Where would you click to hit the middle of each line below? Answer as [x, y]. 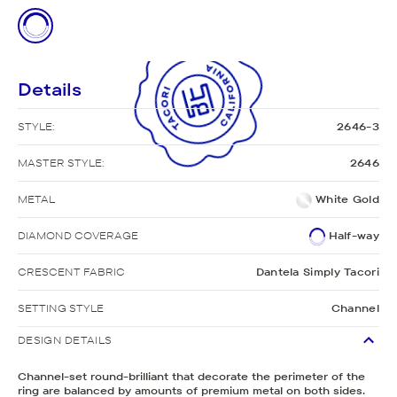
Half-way [354, 235]
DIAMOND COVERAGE [78, 235]
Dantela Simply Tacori [317, 271]
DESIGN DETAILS [65, 339]
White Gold [347, 198]
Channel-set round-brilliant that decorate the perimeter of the [191, 376]
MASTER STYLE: [61, 162]
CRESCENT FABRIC [71, 271]
